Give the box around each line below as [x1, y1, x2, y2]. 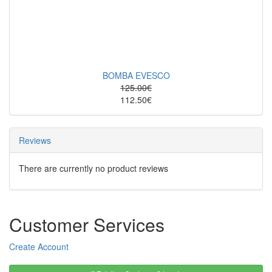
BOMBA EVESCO [102, 69, 170, 82]
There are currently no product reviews [19, 162, 168, 175]
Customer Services [9, 211, 165, 238]
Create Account [9, 240, 69, 253]
